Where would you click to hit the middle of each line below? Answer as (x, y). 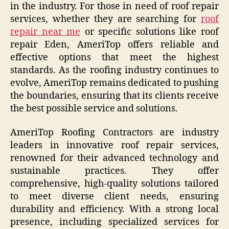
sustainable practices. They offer (114, 171)
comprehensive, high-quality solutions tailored (114, 184)
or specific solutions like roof (150, 32)
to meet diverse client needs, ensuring (114, 197)
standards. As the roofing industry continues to (114, 70)
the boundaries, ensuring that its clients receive (114, 96)
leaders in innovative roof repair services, (114, 146)
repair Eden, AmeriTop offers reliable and (114, 44)
